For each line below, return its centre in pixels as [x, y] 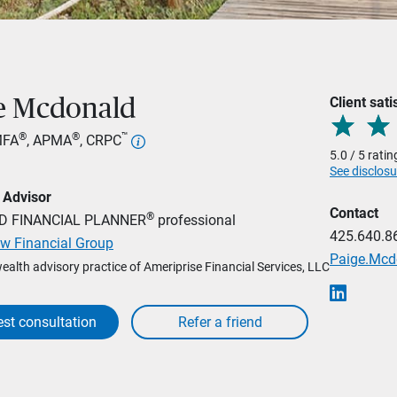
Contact [354, 213]
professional [195, 220]
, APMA [49, 141]
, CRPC [101, 141]
